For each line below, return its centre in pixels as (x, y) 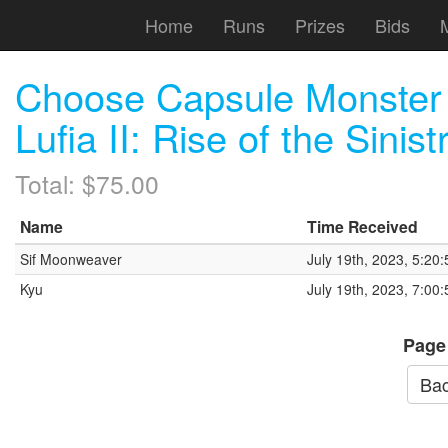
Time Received (362, 226)
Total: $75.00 (87, 183)
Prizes (320, 24)
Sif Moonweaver (71, 258)
